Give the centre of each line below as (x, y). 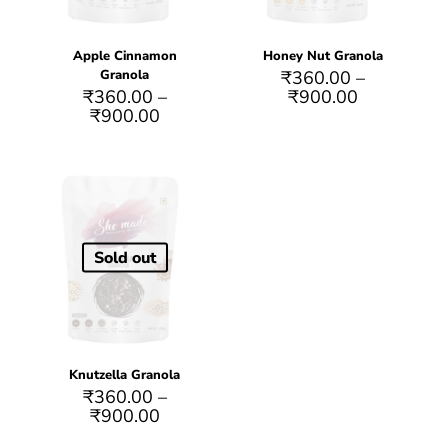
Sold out (124, 257)
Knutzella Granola (125, 375)
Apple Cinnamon (124, 55)
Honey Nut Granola (323, 55)
